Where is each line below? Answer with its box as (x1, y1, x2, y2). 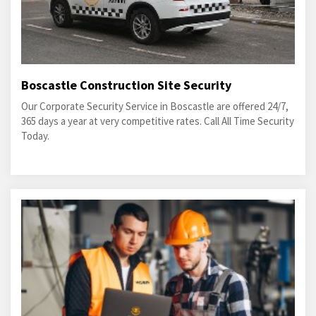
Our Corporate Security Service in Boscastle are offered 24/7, (21, 99, 288, 113)
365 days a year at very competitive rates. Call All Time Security (21, 114, 294, 128)
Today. (21, 129, 49, 142)
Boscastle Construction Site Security (21, 77, 231, 93)
